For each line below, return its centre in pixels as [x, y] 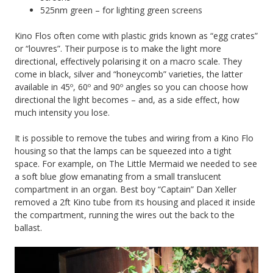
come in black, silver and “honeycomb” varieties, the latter [129, 74]
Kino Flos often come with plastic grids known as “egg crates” [136, 36]
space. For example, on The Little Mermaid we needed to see [136, 164]
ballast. [28, 228]
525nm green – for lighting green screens [121, 10]
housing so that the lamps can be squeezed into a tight [123, 151]
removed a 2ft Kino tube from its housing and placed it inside [135, 202]
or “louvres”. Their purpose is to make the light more [118, 49]
